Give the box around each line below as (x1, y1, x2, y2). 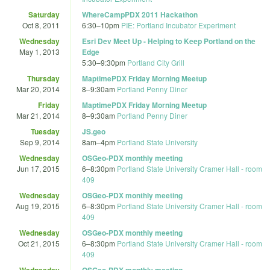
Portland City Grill (127, 57, 184, 67)
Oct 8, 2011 (22, 19, 60, 30)
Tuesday (31, 125, 60, 137)
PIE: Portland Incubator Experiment (121, 19, 236, 30)
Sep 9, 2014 (20, 136, 60, 147)
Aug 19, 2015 (16, 200, 60, 211)
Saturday (28, 8, 60, 20)
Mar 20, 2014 (16, 83, 60, 94)
